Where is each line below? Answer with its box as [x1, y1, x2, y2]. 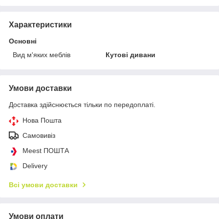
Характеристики [9, 20, 72, 29]
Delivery [22, 161, 47, 170]
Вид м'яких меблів [13, 50, 70, 59]
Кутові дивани [106, 50, 156, 59]
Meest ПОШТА [22, 146, 69, 154]
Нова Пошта [22, 116, 62, 124]
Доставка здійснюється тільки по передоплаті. [9, 100, 155, 109]
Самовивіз [22, 131, 55, 139]
